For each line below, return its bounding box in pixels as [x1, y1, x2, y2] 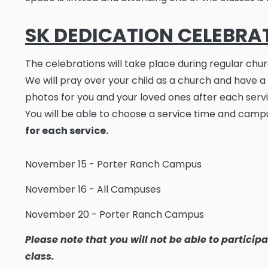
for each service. [25, 124, 108, 138]
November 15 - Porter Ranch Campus [25, 157, 202, 171]
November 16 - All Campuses [25, 182, 161, 196]
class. [25, 249, 54, 263]
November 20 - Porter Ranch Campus [25, 208, 204, 221]
